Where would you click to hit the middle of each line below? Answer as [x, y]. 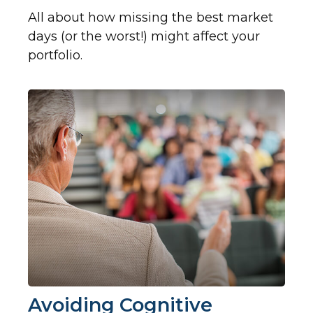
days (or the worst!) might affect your [144, 37]
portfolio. [55, 56]
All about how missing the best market [151, 18]
